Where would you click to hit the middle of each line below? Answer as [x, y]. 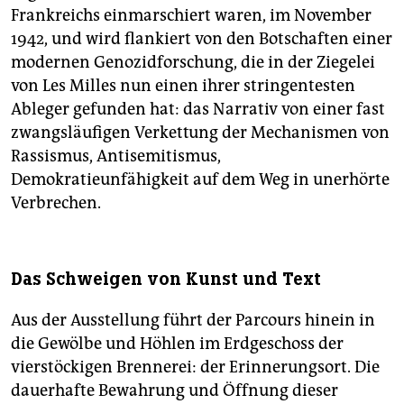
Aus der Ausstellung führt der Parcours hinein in [193, 321]
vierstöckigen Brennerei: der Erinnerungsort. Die [195, 367]
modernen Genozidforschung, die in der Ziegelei [193, 63]
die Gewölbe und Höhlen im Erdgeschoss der [177, 344]
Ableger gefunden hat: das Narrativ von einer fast [198, 110]
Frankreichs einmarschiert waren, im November [191, 16]
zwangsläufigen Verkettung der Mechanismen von [200, 133]
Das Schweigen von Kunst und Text [166, 280]
